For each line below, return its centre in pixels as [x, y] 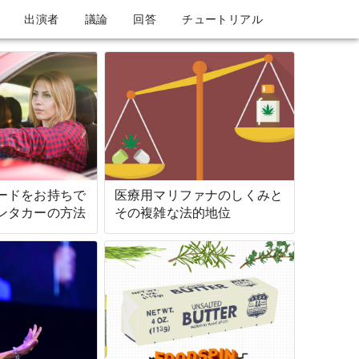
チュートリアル [222, 19]
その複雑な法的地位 [173, 213]
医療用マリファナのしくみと [199, 195]
